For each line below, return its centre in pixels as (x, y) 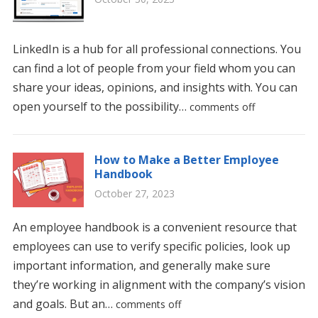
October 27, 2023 (134, 193)
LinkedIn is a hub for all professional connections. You (157, 49)
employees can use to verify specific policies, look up (151, 246)
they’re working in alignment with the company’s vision (159, 284)
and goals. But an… (64, 303)
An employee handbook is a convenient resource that (154, 227)
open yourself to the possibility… (101, 106)
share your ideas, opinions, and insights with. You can (155, 87)
